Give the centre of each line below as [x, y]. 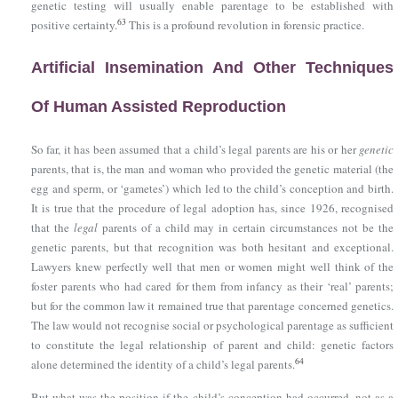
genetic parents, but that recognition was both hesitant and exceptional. [212, 247]
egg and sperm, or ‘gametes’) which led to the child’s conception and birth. [212, 188]
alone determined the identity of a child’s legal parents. [163, 364]
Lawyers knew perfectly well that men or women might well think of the [212, 266]
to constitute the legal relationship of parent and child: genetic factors [212, 344]
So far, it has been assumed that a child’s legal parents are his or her [195, 149]
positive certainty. [74, 24]
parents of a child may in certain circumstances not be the [246, 227]
